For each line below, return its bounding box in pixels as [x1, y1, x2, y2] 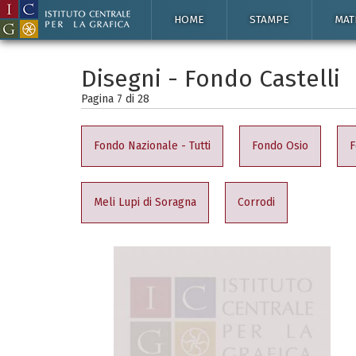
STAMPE [250, 13, 289, 26]
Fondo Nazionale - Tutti [94, 139, 211, 153]
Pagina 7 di [81, 92, 137, 106]
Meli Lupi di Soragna [94, 195, 196, 209]
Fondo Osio [252, 139, 308, 153]
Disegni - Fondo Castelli [81, 64, 340, 93]
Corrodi [238, 195, 275, 209]
